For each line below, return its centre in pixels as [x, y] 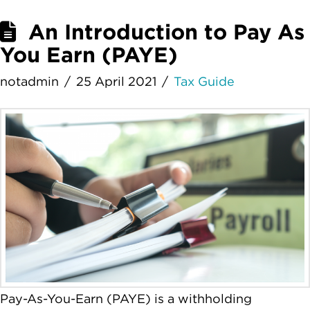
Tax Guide [204, 81]
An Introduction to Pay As [167, 31]
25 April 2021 [117, 81]
